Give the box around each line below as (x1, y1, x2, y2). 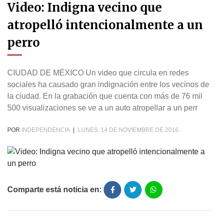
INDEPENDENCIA (21, 127, 70, 134)
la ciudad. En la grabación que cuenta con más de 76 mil (7, 92, 202, 101)
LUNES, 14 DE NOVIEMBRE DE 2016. (78, 127, 180, 134)
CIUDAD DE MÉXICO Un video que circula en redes (7, 69, 189, 77)
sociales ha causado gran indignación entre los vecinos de (7, 80, 209, 89)
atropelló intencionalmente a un (7, 18, 203, 33)
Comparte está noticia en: (7, 185, 102, 194)
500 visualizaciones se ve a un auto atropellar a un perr (7, 104, 198, 112)
